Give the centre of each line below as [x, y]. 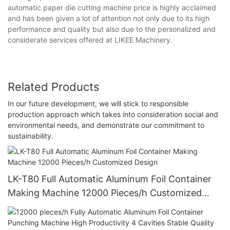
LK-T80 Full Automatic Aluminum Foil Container [110, 179]
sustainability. [31, 136]
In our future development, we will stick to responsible [98, 103]
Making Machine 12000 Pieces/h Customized [105, 193]
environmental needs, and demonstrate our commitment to [106, 125]
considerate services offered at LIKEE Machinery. [90, 40]
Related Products [54, 87]
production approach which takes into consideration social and [113, 114]
